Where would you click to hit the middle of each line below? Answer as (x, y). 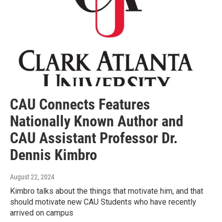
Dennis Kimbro (54, 155)
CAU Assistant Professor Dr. (94, 138)
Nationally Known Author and (97, 121)
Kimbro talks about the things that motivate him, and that (107, 191)
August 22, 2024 (32, 177)
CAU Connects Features (80, 104)
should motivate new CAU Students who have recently (103, 202)
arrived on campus (42, 213)
